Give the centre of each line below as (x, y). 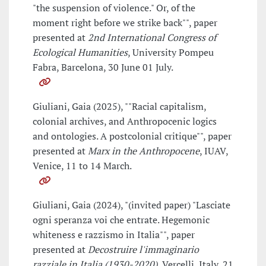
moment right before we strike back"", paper (125, 23)
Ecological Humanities (80, 53)
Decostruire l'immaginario (143, 250)
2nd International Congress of (152, 38)
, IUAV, (214, 151)
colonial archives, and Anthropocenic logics (125, 121)
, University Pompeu (171, 53)
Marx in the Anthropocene (144, 151)
